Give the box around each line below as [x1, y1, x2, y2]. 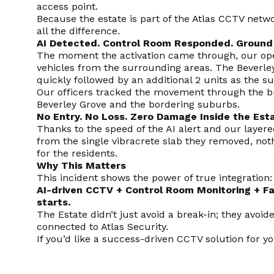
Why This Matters [36, 159, 126, 171]
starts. [36, 196, 70, 208]
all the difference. [36, 24, 120, 37]
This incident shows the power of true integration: [36, 171, 272, 183]
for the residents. [36, 147, 117, 159]
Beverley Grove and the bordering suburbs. [36, 98, 240, 110]
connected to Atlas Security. [36, 220, 168, 232]
